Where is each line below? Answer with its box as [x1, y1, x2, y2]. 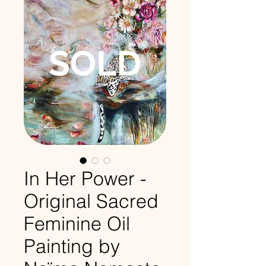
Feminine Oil [24, 212, 130, 235]
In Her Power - [24, 167, 147, 190]
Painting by [24, 235, 120, 258]
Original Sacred [24, 189, 159, 213]
